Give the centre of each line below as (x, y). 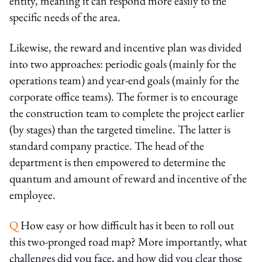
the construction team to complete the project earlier (127, 113)
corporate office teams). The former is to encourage (124, 96)
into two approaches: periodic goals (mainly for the (123, 63)
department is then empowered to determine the (118, 162)
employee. (32, 194)
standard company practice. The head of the (107, 145)
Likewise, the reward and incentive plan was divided (125, 47)
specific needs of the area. (65, 17)
